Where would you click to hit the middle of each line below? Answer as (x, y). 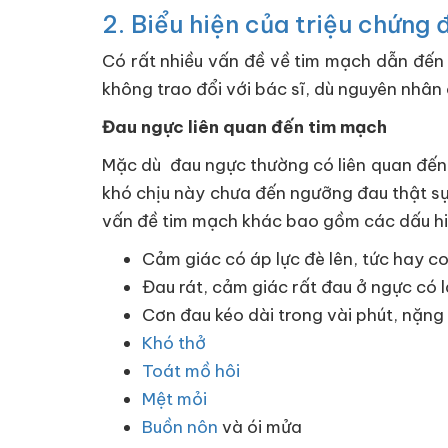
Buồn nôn (180, 427)
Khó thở (174, 343)
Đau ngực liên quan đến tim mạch (244, 127)
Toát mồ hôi (191, 371)
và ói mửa (260, 427)
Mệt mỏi (174, 399)
